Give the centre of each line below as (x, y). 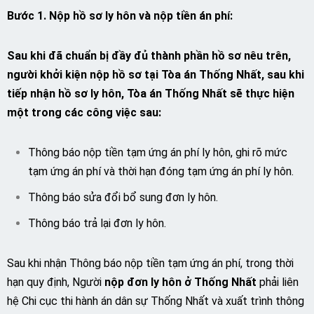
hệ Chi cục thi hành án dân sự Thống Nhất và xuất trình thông (156, 301)
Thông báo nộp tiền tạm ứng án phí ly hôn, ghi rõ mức (158, 152)
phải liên (278, 282)
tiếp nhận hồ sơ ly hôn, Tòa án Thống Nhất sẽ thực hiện (151, 94)
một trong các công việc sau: (84, 112)
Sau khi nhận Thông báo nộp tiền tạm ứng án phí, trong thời (150, 263)
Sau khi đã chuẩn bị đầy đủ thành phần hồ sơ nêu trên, (149, 56)
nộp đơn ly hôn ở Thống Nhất (180, 282)
